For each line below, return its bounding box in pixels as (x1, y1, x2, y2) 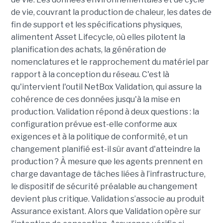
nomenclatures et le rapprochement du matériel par (10, 57, 209, 67)
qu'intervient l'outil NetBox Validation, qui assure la (10, 82, 202, 92)
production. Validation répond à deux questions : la (10, 107, 199, 116)
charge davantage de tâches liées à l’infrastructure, (10, 169, 206, 179)
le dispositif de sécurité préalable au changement (10, 181, 198, 191)
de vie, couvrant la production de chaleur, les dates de (10, 7, 212, 17)
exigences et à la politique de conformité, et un (10, 131, 188, 141)
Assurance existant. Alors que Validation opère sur (10, 206, 201, 216)
